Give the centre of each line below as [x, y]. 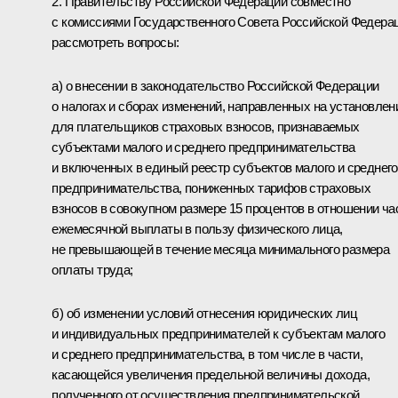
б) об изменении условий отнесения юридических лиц [204, 313]
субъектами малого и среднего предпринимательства [203, 147]
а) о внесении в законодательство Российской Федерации [215, 85]
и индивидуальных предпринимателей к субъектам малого [219, 333]
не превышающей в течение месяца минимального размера [221, 249]
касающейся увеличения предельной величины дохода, [211, 374]
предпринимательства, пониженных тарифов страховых [211, 187]
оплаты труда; [92, 269]
